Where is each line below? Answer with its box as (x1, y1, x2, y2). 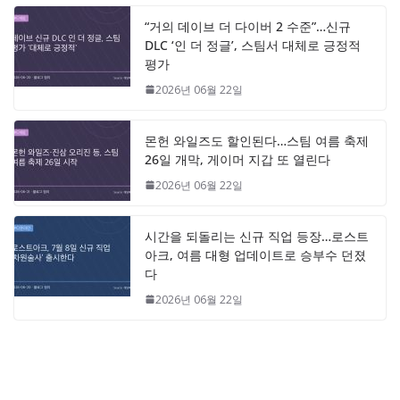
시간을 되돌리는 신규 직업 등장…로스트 (145, 227, 369, 245)
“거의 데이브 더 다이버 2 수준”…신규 (145, 17, 351, 35)
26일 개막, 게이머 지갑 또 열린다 (145, 150, 330, 168)
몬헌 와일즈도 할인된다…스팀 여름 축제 (145, 131, 369, 149)
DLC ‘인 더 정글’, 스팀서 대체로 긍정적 (145, 36, 361, 54)
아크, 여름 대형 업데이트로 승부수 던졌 (145, 246, 366, 263)
